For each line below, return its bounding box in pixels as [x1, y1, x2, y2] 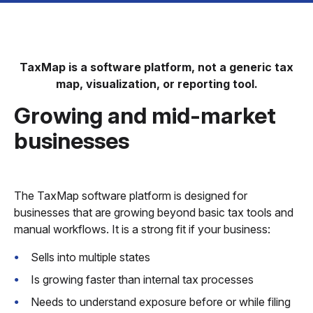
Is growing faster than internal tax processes [31, 272, 254, 286]
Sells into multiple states [31, 250, 150, 264]
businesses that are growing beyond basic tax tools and [14, 205, 293, 219]
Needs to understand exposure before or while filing [31, 295, 291, 309]
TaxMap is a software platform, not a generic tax [20, 60, 293, 74]
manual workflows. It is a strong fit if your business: [14, 222, 270, 236]
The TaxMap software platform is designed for [14, 189, 247, 203]
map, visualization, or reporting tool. [55, 77, 258, 91]
